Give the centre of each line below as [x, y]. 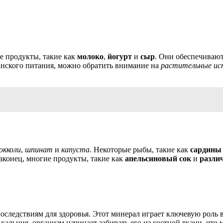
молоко [90, 57]
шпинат [39, 149]
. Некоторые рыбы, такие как [140, 149]
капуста [75, 149]
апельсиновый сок [158, 158]
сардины [206, 149]
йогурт [120, 57]
